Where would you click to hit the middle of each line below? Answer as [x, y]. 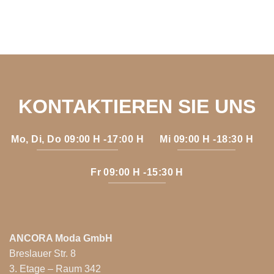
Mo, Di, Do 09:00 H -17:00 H [78, 139]
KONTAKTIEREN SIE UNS [137, 106]
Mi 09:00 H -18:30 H [207, 139]
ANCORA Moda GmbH [61, 238]
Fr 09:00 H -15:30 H [137, 172]
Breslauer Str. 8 [43, 253]
